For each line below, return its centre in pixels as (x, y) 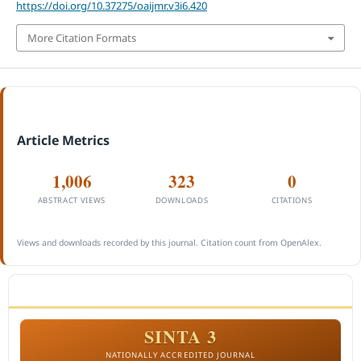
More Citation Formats (81, 37)
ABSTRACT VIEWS (72, 201)
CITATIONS (292, 201)
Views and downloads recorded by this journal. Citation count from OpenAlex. (169, 243)
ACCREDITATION (62, 290)
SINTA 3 (180, 337)
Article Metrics (63, 140)
